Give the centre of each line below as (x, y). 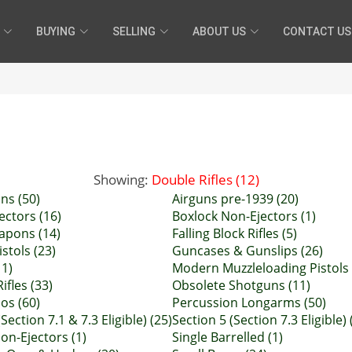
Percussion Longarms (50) (249, 302)
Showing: (122, 179)
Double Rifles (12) (205, 179)
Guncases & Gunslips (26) (247, 251)
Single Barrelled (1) (227, 337)
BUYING (56, 31)
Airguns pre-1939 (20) (235, 199)
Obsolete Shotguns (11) (241, 285)
